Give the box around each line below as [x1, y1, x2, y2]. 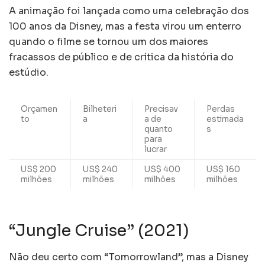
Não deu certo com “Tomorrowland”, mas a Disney [9, 250, 248, 263]
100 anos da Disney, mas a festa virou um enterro [9, 20, 241, 33]
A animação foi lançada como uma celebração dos [9, 4, 249, 17]
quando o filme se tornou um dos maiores [9, 35, 208, 48]
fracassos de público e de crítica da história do [9, 50, 234, 63]
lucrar [144, 144, 167, 154]
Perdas [206, 104, 235, 114]
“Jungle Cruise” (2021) [9, 221, 189, 241]
